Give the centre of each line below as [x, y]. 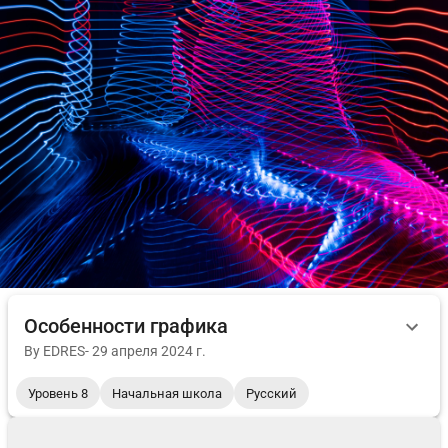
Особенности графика [126, 326]
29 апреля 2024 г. [149, 351]
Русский [271, 393]
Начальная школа [167, 393]
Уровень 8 [58, 393]
